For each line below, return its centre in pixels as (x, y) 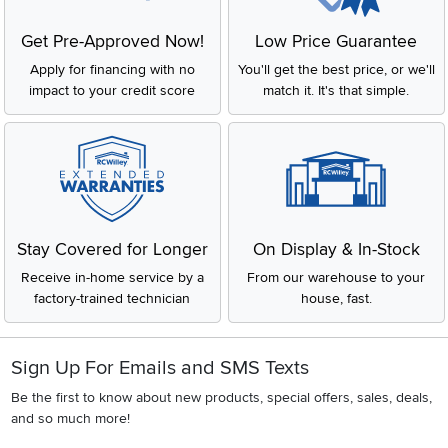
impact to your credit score (112, 90)
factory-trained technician (112, 298)
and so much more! (70, 418)
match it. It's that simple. (336, 90)
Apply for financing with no (112, 69)
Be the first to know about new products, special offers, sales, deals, (221, 397)
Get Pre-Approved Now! (112, 41)
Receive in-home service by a (112, 277)
